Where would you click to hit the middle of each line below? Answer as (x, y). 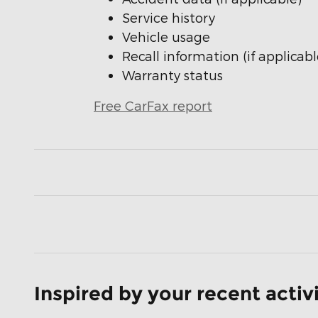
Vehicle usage (166, 36)
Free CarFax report (153, 105)
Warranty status (172, 75)
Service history (169, 17)
